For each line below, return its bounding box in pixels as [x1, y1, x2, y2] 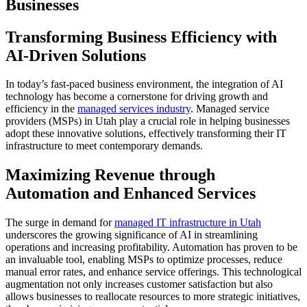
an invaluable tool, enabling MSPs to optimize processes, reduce [5, 254, 282, 266]
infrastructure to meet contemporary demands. [5, 140, 203, 152]
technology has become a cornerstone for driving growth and [5, 90, 268, 103]
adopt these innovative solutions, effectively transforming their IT [5, 127, 286, 140]
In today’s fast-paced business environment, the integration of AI [5, 78, 283, 90]
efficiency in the [5, 103, 77, 115]
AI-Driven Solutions [5, 46, 146, 64]
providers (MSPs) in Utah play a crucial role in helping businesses [5, 115, 290, 127]
